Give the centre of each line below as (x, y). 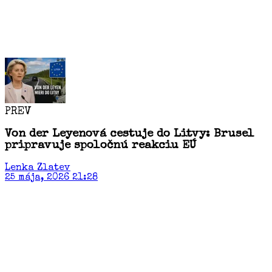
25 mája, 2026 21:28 (51, 178)
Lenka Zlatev (38, 168)
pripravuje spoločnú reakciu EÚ (100, 146)
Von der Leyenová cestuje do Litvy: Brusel (130, 134)
